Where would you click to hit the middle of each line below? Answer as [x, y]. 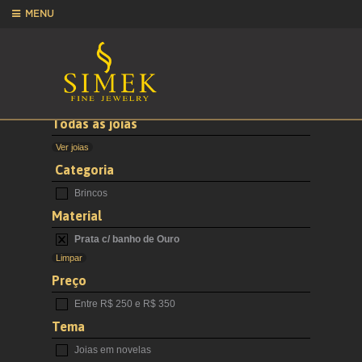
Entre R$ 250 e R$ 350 [124, 304]
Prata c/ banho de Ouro [126, 240]
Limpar [69, 258]
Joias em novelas [112, 350]
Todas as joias [95, 124]
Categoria [83, 170]
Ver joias [72, 147]
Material [77, 216]
